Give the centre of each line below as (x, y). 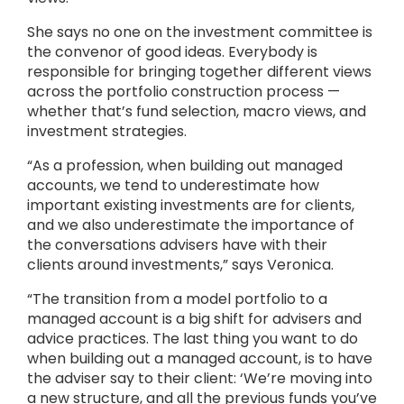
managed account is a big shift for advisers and (194, 319)
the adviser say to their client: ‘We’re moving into (200, 378)
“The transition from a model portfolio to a (177, 299)
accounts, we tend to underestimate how (173, 185)
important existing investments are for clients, (191, 205)
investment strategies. (107, 131)
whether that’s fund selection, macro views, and (197, 111)
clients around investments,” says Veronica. (180, 265)
